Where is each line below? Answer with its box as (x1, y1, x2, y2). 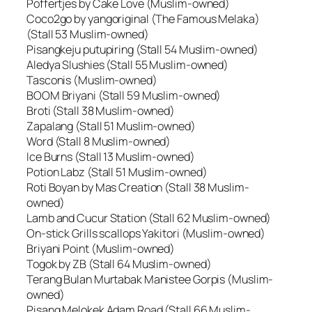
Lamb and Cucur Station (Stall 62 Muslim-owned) (26, 210, 272, 226)
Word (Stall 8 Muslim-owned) (26, 134, 171, 150)
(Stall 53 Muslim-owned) (26, 26, 149, 42)
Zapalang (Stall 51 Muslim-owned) (26, 118, 196, 134)
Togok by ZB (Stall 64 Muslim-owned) (26, 256, 212, 272)
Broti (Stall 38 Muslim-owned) (26, 103, 175, 119)
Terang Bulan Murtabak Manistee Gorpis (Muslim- (26, 272, 274, 288)
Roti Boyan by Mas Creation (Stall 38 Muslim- (26, 180, 249, 196)
